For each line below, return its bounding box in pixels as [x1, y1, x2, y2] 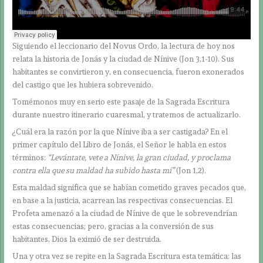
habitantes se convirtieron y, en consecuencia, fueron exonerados [12, 67, 245, 77]
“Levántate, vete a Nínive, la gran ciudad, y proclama [48, 152, 231, 162]
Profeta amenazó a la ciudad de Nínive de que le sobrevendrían [12, 208, 238, 218]
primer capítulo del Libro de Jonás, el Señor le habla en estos [12, 139, 227, 149]
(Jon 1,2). [174, 165, 207, 175]
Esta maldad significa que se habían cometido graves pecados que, [12, 182, 247, 192]
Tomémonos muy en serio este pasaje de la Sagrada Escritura [12, 97, 230, 107]
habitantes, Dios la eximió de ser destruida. [12, 234, 162, 244]
